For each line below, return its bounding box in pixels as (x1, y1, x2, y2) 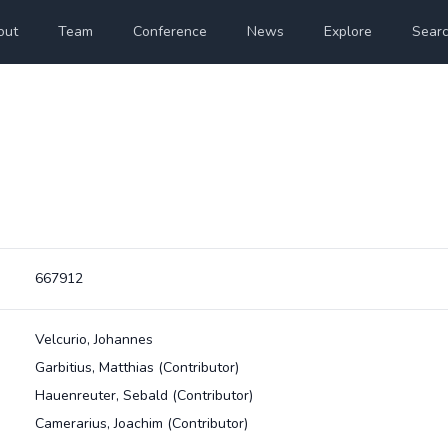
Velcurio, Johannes (34, 330, 153, 349)
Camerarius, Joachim (34, 414, 167, 433)
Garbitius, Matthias (34, 358, 158, 377)
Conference (133, 22, 208, 41)
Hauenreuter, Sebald (34, 386, 172, 405)
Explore (324, 22, 373, 41)
